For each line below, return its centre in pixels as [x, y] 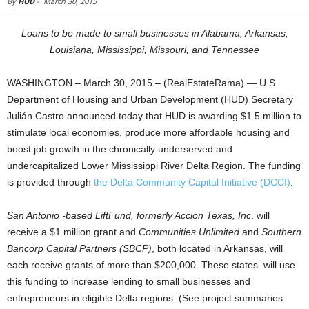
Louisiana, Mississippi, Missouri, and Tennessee [154, 50]
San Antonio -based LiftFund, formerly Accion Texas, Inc [129, 215]
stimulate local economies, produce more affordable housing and [148, 132]
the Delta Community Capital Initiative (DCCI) [192, 182]
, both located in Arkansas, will [217, 248]
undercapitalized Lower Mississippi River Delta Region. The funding [154, 166]
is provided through [50, 182]
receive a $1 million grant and [73, 232]
